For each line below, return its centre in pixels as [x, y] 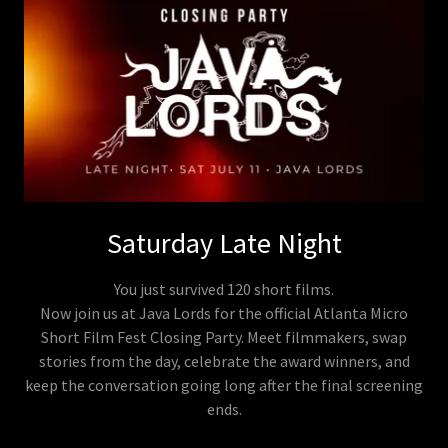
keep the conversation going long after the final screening [224, 384]
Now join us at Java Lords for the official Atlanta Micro [224, 312]
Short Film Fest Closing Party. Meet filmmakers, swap [224, 336]
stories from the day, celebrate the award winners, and [224, 360]
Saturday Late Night [224, 242]
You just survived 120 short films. [224, 288]
